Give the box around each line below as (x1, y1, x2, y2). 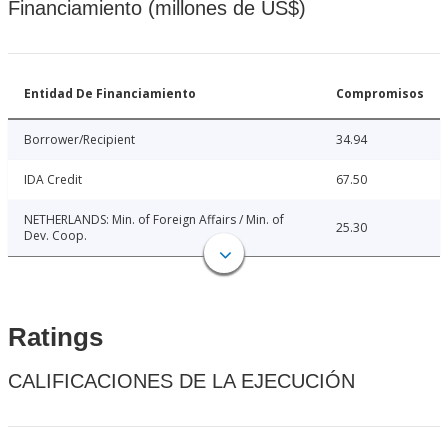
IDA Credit (24, 171, 82, 189)
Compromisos (336, 85, 424, 103)
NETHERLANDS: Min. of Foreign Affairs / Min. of (24, 211, 284, 229)
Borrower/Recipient (24, 131, 135, 149)
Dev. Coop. (24, 227, 87, 245)
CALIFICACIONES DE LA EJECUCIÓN (8, 370, 355, 393)
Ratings (8, 322, 103, 353)
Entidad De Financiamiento (24, 85, 196, 103)
